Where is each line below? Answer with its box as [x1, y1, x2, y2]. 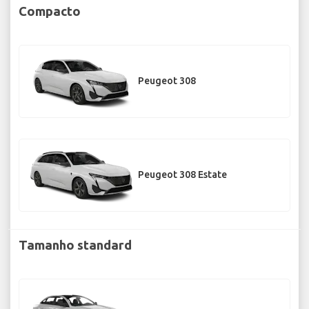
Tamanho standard [19, 237, 132, 252]
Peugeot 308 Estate [138, 169, 227, 181]
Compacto [19, 3, 81, 18]
